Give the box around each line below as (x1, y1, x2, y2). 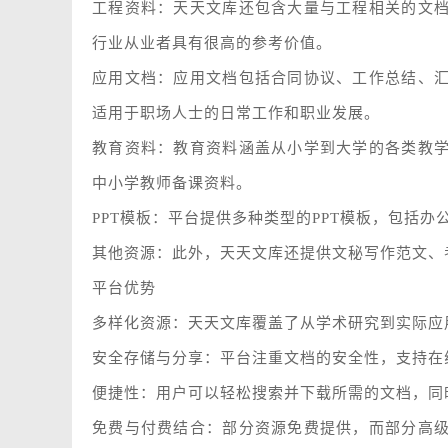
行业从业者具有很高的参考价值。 (92, 35, 332, 51)
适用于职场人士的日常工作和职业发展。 (92, 105, 380, 121)
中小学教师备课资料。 (92, 175, 252, 191)
